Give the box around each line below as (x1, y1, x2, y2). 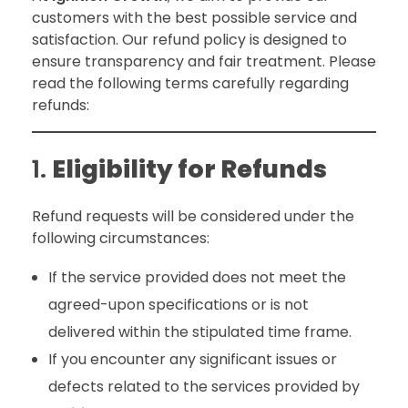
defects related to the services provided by (47, 376, 360, 398)
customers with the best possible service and (32, 7, 357, 28)
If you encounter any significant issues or (47, 349, 337, 371)
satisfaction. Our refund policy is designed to (32, 29, 347, 50)
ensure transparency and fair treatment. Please (32, 51, 376, 72)
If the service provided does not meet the (47, 267, 346, 289)
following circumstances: (32, 228, 209, 250)
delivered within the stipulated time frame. (47, 321, 352, 343)
